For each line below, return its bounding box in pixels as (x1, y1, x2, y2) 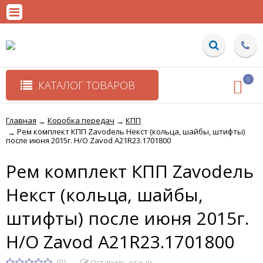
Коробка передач (48, 115, 114, 126)
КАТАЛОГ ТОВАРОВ (38, 78, 135, 92)
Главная (6, 115, 36, 126)
